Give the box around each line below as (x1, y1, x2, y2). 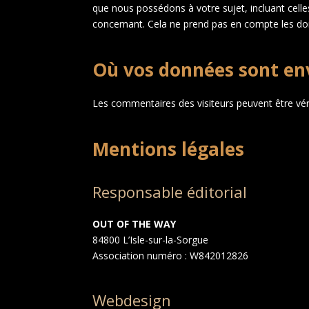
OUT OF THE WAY (92, 217, 177, 230)
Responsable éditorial (92, 181, 248, 202)
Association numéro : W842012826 (92, 248, 249, 262)
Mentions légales (92, 136, 245, 161)
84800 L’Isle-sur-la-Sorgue (92, 232, 209, 246)
